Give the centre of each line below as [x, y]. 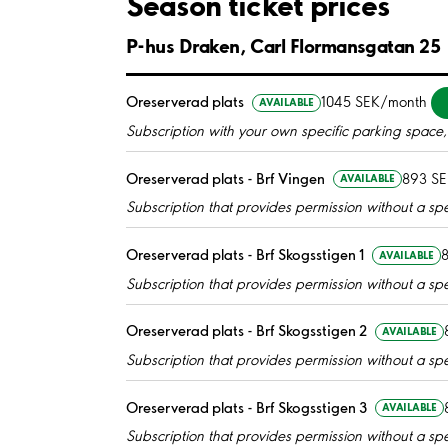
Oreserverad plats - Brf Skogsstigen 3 [246, 407]
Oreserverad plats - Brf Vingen [225, 178]
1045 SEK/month [374, 102]
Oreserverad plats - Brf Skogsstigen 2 [246, 331]
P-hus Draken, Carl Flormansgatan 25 [283, 45]
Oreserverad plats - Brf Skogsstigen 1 [245, 255]
